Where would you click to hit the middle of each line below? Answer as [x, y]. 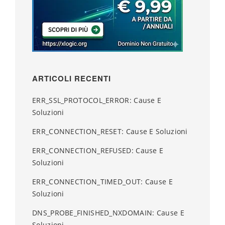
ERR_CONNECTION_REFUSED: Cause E [98, 151]
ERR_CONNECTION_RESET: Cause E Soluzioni [110, 132]
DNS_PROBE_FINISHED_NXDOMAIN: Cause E [108, 213]
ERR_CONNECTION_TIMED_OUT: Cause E [102, 182]
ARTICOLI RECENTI [72, 79]
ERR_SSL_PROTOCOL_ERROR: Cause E [97, 100]
